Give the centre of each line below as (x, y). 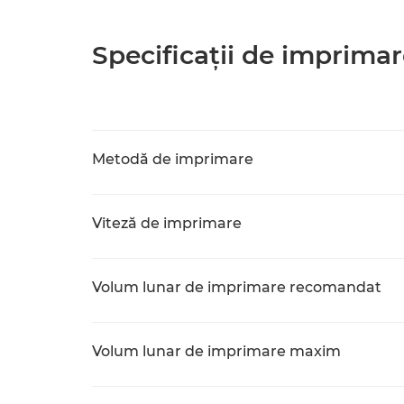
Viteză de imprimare (167, 223)
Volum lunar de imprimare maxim (216, 351)
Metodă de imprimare (173, 159)
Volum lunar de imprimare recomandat (237, 287)
